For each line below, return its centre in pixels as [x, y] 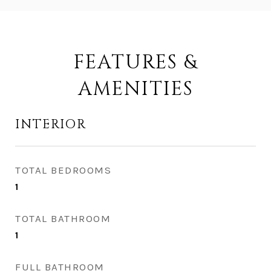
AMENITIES [135, 89]
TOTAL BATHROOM [63, 218]
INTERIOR [51, 125]
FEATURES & [135, 63]
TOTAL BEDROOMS [63, 170]
